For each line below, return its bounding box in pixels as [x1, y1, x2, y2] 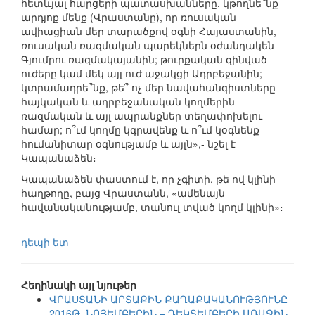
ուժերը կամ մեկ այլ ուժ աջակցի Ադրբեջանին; [21, 66, 262, 81]
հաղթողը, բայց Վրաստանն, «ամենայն [21, 186, 225, 200]
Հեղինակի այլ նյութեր [21, 278, 136, 292]
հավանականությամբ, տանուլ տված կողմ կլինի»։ [21, 200, 283, 214]
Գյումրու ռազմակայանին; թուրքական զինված [21, 52, 267, 67]
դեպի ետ [21, 235, 69, 250]
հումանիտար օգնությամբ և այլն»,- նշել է [21, 136, 236, 151]
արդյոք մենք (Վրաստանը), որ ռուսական [21, 10, 236, 25]
